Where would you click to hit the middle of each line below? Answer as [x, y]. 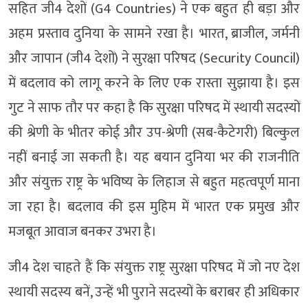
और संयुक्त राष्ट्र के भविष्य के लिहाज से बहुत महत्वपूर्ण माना [154, 182]
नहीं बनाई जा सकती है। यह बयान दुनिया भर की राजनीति [154, 157]
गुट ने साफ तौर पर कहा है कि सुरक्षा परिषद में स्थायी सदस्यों [154, 108]
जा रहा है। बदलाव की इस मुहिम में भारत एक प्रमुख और [154, 207]
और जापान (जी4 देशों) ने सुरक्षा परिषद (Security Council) [154, 58]
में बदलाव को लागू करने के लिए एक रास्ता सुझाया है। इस [154, 83]
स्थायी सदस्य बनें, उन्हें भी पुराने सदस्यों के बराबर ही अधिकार [154, 292]
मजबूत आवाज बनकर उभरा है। [82, 231]
